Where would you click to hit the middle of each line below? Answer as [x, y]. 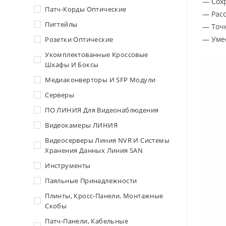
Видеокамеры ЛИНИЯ [81, 125]
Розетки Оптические [79, 39]
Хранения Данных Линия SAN [94, 150]
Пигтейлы [61, 24]
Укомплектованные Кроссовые [97, 54]
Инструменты [68, 165]
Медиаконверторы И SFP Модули [100, 80]
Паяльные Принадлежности [91, 181]
